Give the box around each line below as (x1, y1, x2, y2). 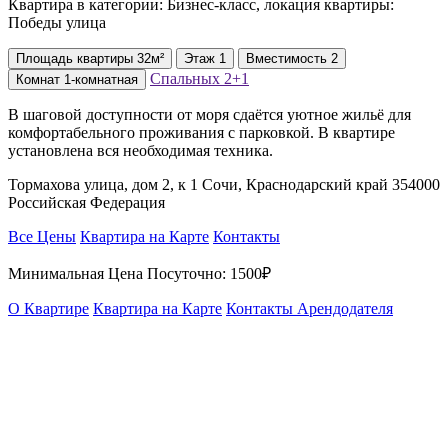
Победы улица (8, 13, 106, 31)
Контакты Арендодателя (226, 299, 393, 317)
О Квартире (8, 299, 89, 317)
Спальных (150, 69, 224, 87)
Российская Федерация (8, 193, 165, 211)
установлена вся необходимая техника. (8, 141, 273, 159)
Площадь (16, 50, 73, 66)
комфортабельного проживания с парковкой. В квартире (8, 123, 395, 141)
